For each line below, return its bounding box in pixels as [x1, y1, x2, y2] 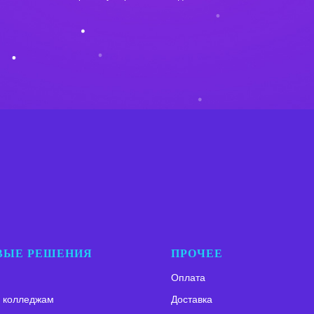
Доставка [171, 293, 212, 305]
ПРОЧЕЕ [171, 247, 223, 259]
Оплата [171, 271, 205, 283]
